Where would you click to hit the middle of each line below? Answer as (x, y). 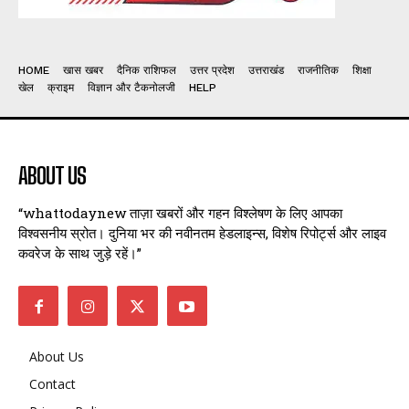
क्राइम (61, 87)
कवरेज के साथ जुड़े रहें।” (80, 252)
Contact (52, 384)
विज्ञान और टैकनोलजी (131, 87)
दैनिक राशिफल (147, 70)
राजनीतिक (318, 70)
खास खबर (83, 70)
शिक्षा (362, 70)
